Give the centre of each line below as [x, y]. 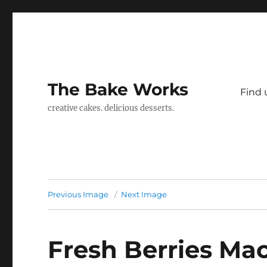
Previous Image [78, 194]
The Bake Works [118, 89]
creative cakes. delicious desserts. [111, 108]
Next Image [144, 194]
